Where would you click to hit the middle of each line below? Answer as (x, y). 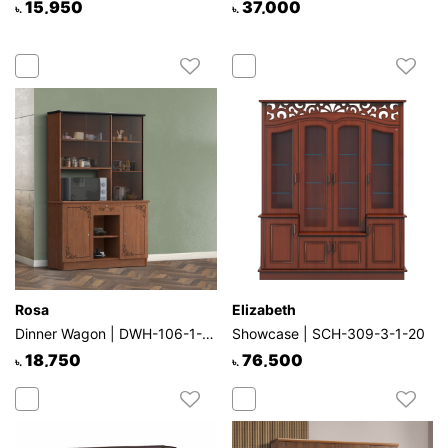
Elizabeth (263, 309)
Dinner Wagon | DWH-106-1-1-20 (208, 333)
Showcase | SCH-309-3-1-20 (328, 333)
